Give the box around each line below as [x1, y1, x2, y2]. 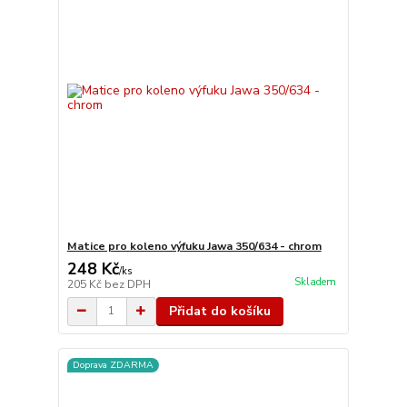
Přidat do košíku [168, 302, 271, 320]
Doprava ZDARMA [72, 358, 154, 372]
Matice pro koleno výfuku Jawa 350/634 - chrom [66, 238, 322, 253]
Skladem [293, 274, 336, 289]
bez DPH [104, 276, 151, 292]
